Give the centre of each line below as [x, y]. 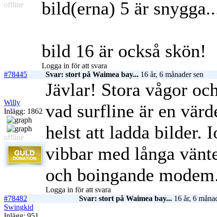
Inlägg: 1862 [23, 111]
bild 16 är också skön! [124, 51]
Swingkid [19, 207]
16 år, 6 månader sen [171, 75]
